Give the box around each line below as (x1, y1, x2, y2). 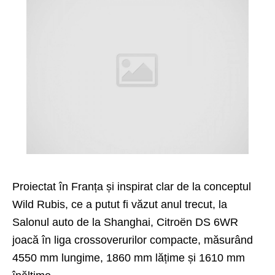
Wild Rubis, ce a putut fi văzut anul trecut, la (12, 198, 227, 211)
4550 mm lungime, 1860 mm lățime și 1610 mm (12, 251, 245, 264)
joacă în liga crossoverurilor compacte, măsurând (12, 233, 253, 246)
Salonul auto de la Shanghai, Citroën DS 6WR (12, 215, 238, 228)
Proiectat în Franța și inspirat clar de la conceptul (12, 180, 251, 193)
